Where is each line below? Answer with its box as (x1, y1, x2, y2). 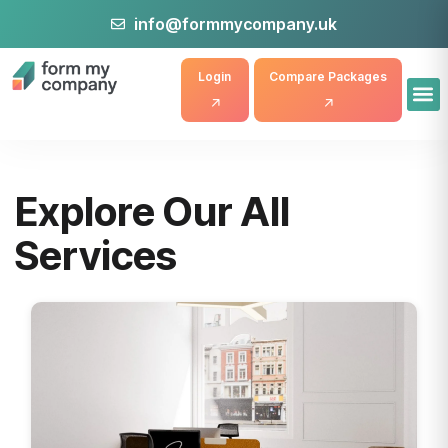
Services (15, 231, 177, 280)
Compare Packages (268, 69, 387, 84)
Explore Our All (15, 187, 290, 236)
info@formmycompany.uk (133, 14, 337, 34)
